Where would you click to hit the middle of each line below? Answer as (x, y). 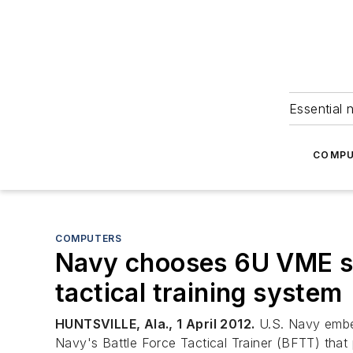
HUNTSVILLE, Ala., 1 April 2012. (155, 324)
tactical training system (199, 293)
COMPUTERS (89, 238)
